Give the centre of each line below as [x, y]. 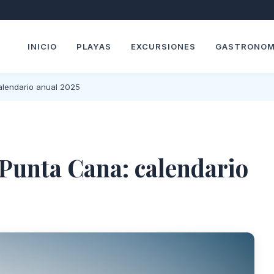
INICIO [43, 46]
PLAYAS [94, 46]
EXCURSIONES [164, 46]
